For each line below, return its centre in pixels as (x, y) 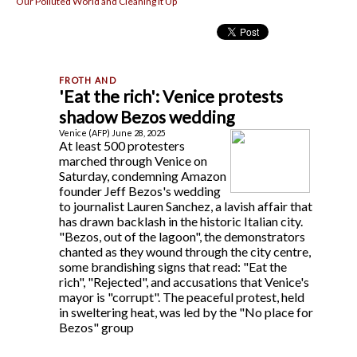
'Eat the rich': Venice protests (171, 96)
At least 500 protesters (122, 145)
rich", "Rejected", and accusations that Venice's (184, 281)
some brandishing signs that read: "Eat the (173, 266)
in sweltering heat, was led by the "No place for (186, 312)
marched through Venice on (133, 160)
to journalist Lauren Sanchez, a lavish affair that (186, 206)
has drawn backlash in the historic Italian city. (181, 221)
